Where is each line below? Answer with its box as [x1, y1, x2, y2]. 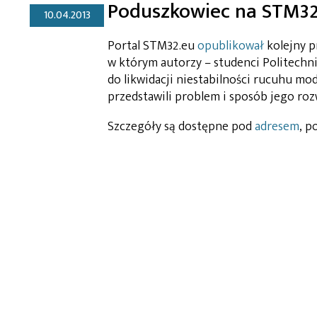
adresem [255, 115, 299, 137]
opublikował [197, 35, 267, 57]
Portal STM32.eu [108, 35, 197, 57]
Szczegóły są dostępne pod [108, 115, 255, 137]
